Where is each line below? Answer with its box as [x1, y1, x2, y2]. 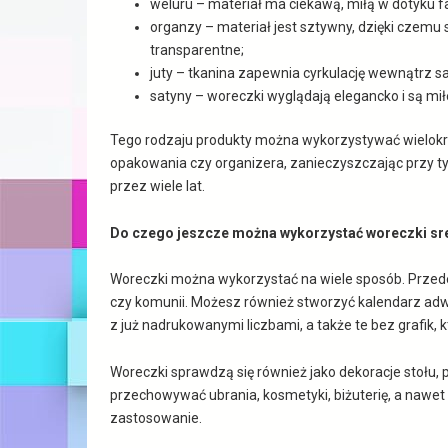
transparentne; [149, 41, 244, 58]
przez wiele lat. [109, 177, 205, 194]
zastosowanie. [109, 410, 202, 427]
